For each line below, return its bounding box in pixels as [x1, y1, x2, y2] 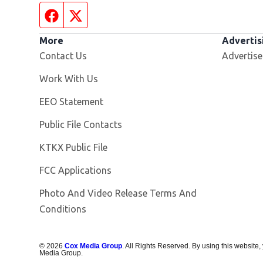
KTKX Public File [39, 141, 108, 153]
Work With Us [39, 73, 99, 84]
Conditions [39, 203, 87, 214]
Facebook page [59, 8, 130, 21]
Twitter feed [83, 8, 143, 21]
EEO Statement [39, 96, 104, 107]
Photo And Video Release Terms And [39, 187, 197, 198]
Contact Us [39, 50, 87, 61]
